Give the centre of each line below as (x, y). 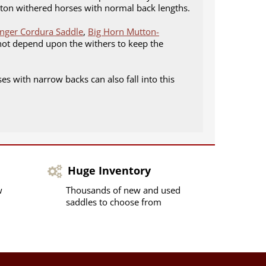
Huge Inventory (109, 170)
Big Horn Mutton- (123, 31)
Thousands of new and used (123, 190)
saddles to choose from (113, 202)
